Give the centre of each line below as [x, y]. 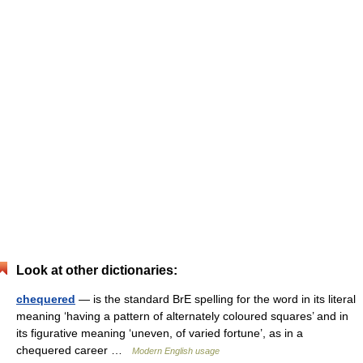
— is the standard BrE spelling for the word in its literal [216, 299]
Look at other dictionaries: [97, 270]
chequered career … [74, 350]
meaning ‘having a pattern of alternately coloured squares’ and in [182, 316]
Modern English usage [176, 351]
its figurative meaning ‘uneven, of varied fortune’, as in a [160, 333]
